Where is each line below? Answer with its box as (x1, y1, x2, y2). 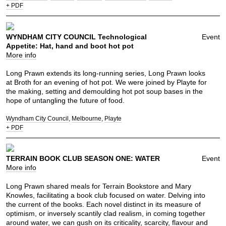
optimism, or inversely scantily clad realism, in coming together (6, 209, 205, 217)
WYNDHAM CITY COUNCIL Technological (6, 32, 147, 41)
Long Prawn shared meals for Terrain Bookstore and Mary (6, 182, 191, 190)
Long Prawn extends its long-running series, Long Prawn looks (6, 69, 205, 77)
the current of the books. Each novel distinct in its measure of (6, 200, 201, 208)
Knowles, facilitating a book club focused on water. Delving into (6, 191, 205, 199)
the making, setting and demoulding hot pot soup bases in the (6, 87, 203, 95)
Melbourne (72, 115, 101, 122)
